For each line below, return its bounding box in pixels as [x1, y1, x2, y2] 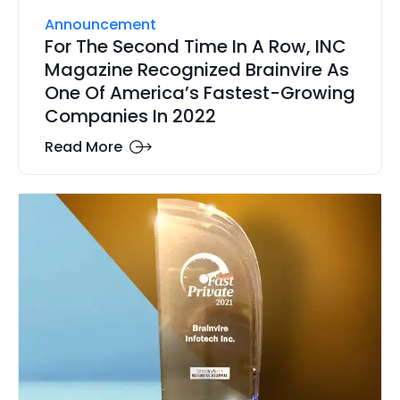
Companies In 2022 [44, 103, 216, 129]
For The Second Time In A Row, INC [44, 33, 346, 59]
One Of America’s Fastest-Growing [44, 79, 355, 105]
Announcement [44, 13, 156, 35]
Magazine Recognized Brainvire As [44, 56, 349, 82]
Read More [44, 136, 122, 157]
